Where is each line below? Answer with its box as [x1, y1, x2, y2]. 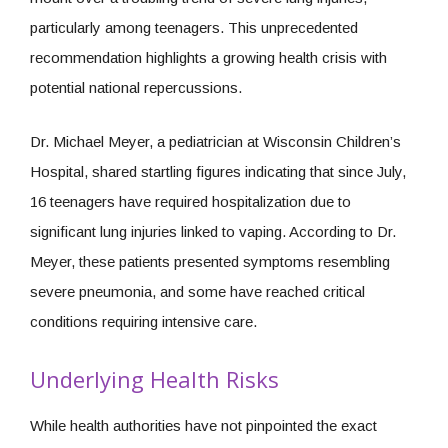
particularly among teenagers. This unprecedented [30, 18, 358, 36]
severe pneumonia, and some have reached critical [30, 282, 365, 300]
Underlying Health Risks [30, 363, 279, 394]
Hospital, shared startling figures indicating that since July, [30, 162, 406, 180]
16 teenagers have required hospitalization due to [30, 192, 351, 210]
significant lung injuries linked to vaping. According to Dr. [30, 222, 396, 240]
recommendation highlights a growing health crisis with [30, 48, 387, 66]
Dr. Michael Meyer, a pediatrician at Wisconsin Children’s [30, 132, 401, 150]
